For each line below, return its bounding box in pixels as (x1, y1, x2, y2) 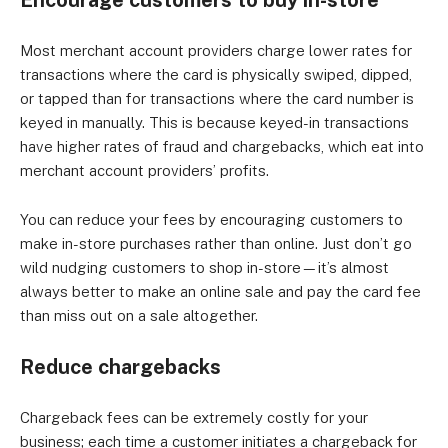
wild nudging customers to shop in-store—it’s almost (20, 259, 389, 276)
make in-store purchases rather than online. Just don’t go (20, 235, 412, 252)
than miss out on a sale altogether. (20, 307, 258, 324)
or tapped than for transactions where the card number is (20, 90, 414, 107)
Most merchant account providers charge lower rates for (20, 42, 412, 59)
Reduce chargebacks (20, 355, 221, 379)
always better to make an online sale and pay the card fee (20, 283, 421, 300)
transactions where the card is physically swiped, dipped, (20, 66, 412, 83)
